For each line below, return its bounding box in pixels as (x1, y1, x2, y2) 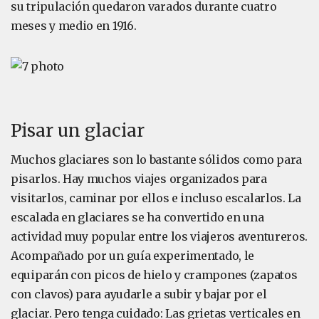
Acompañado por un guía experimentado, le (11, 249, 255, 263)
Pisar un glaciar (11, 120, 145, 142)
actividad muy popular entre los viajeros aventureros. (11, 229, 308, 244)
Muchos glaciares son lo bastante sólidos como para (11, 152, 303, 167)
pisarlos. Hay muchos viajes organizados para (11, 172, 267, 186)
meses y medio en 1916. (11, 19, 137, 33)
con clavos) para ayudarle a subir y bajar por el (11, 287, 267, 301)
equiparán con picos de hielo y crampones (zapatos (11, 268, 298, 282)
